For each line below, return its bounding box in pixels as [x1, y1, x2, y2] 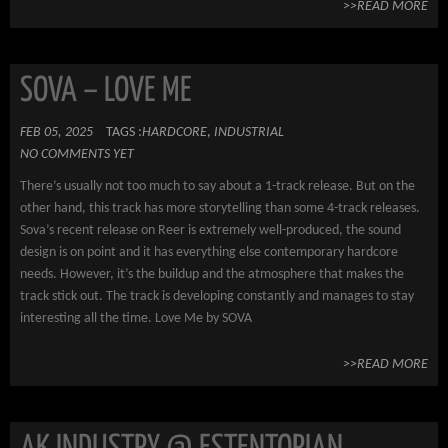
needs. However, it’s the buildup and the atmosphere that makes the [20, 267, 404, 282]
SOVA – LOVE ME [20, 75, 192, 108]
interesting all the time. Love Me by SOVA [20, 311, 252, 326]
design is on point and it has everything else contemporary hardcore [20, 245, 398, 260]
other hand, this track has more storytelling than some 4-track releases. [20, 201, 420, 216]
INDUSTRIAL [214, 125, 284, 140]
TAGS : [106, 125, 142, 140]
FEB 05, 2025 [20, 125, 93, 140]
